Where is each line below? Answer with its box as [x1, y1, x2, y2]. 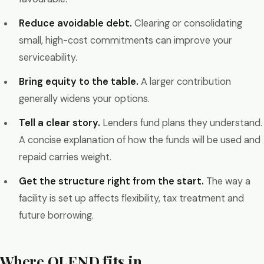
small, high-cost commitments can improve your [19, 34, 232, 47]
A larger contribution [138, 75, 231, 88]
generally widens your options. [19, 93, 150, 105]
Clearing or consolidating [132, 17, 242, 29]
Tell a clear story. [19, 117, 100, 129]
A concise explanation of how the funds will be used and [19, 134, 260, 146]
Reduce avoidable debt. [19, 17, 132, 29]
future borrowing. [19, 209, 94, 222]
